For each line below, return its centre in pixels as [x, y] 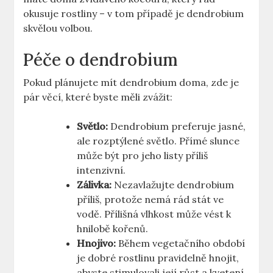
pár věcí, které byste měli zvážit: [98, 97]
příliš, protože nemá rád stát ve [151, 200]
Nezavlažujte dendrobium [173, 185]
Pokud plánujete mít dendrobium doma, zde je [131, 83]
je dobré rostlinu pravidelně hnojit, [158, 258]
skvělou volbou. [58, 28]
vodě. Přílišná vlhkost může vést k [154, 214]
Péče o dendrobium [101, 60]
